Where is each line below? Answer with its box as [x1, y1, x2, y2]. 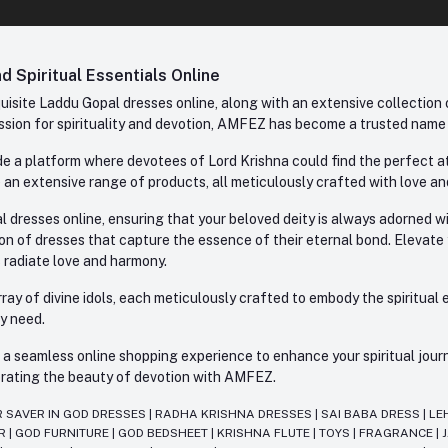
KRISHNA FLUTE [217, 426, 314, 441]
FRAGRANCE [359, 426, 437, 441]
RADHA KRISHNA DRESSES [155, 407, 316, 422]
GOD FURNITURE [15, 426, 113, 441]
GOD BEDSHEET [118, 426, 212, 441]
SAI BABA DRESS [321, 407, 424, 422]
